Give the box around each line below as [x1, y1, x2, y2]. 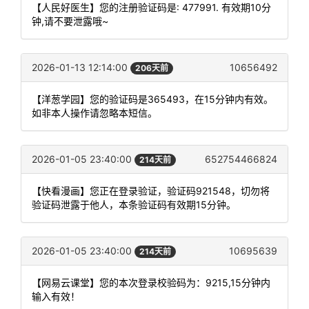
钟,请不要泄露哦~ [32, 14, 108, 27]
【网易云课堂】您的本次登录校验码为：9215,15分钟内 [32, 277, 270, 289]
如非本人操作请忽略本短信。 [32, 106, 157, 119]
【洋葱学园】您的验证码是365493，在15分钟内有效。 [32, 92, 273, 105]
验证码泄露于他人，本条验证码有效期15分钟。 [32, 198, 236, 210]
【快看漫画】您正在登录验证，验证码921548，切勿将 [32, 184, 270, 197]
